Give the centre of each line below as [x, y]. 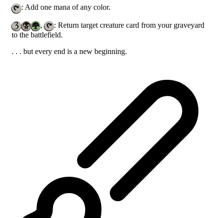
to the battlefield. [37, 35]
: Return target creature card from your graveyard [129, 25]
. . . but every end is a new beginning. [69, 51]
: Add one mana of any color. [66, 7]
